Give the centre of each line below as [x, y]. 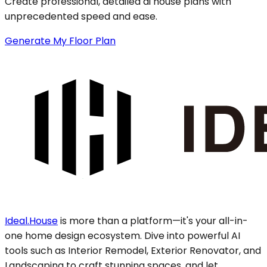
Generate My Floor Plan [60, 41]
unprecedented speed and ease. [81, 16]
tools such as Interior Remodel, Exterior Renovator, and [133, 250]
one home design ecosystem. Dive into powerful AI [122, 235]
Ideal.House [31, 221]
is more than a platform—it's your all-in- [154, 221]
